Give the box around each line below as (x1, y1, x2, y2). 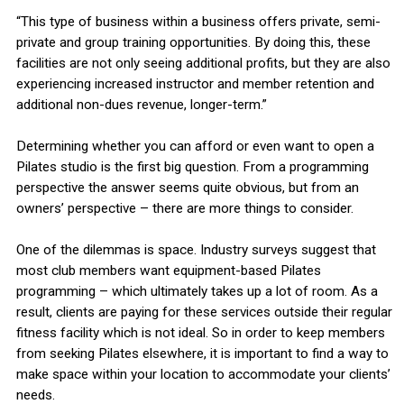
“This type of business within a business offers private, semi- (15, 14, 381, 31)
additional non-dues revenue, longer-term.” (15, 96, 267, 114)
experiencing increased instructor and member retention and (15, 76, 374, 93)
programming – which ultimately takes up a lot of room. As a (15, 283, 378, 300)
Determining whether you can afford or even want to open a (15, 138, 374, 155)
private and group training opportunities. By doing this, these (15, 34, 371, 51)
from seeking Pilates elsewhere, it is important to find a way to (15, 345, 389, 363)
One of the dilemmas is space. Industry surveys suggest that (15, 242, 376, 259)
